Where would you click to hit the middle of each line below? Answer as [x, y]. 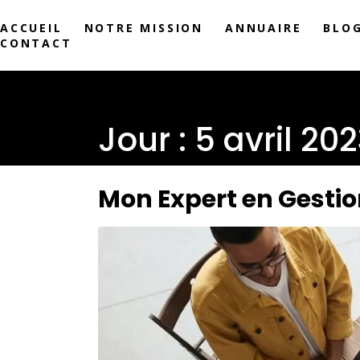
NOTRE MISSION [144, 27]
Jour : [146, 140]
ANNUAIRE [264, 27]
